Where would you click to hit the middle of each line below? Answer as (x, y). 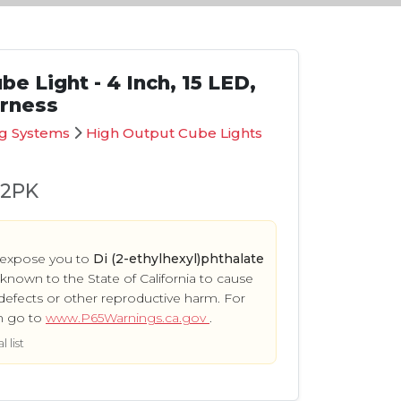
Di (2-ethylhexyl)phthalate (179, 258)
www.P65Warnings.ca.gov (128, 317)
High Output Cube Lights (174, 133)
